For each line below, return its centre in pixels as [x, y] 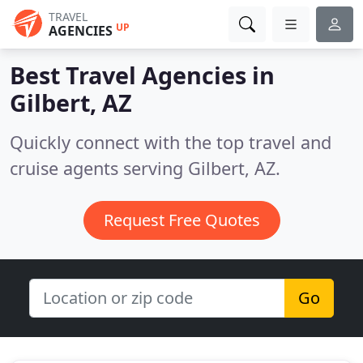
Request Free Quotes [181, 220]
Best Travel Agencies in [142, 75]
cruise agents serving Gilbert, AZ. [145, 168]
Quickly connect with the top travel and [171, 142]
